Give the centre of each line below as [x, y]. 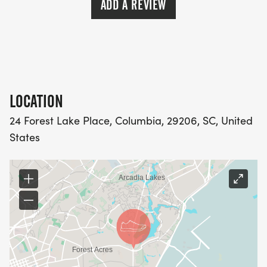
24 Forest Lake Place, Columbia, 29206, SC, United [131, 121]
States [25, 137]
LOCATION [36, 102]
